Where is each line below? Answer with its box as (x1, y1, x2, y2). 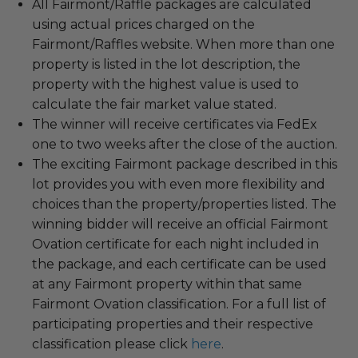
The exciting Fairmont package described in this (32, 156, 337, 172)
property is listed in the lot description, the (32, 56, 300, 72)
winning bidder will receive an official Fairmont (32, 216, 328, 232)
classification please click (32, 336, 191, 352)
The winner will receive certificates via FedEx (32, 116, 317, 132)
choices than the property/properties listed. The (32, 196, 336, 212)
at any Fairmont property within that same (32, 276, 302, 292)
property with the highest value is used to (32, 76, 299, 92)
